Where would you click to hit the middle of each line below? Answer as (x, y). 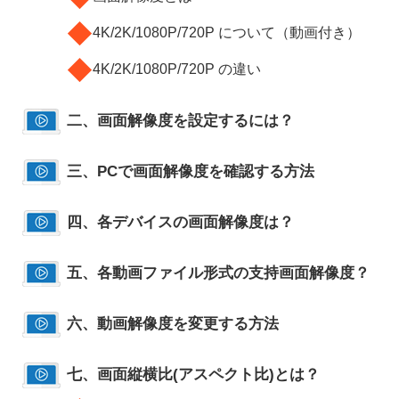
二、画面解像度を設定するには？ (180, 120)
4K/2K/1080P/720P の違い (177, 69)
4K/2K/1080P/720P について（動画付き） (227, 33)
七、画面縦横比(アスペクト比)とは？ (193, 374)
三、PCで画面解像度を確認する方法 (191, 171)
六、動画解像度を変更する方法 (173, 323)
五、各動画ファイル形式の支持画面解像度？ (218, 273)
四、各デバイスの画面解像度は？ (180, 222)
